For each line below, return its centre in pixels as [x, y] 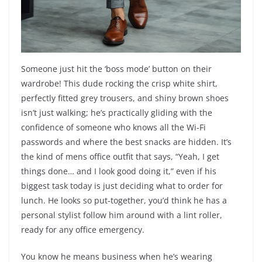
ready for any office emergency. [83, 230]
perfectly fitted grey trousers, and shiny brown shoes [125, 98]
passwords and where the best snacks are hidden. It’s [126, 142]
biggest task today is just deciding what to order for [122, 186]
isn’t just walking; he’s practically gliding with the [117, 113]
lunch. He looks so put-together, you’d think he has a [124, 201]
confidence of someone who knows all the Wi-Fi [113, 127]
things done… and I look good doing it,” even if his [119, 171]
